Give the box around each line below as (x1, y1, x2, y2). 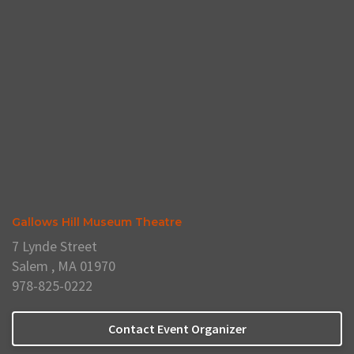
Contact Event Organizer (107, 320, 247, 337)
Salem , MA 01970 (12, 256, 115, 275)
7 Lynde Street (12, 236, 97, 255)
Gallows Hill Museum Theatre (12, 214, 182, 229)
